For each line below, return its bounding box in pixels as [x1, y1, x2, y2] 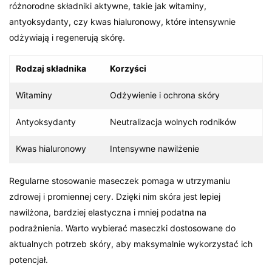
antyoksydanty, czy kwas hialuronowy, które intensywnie [9, 16, 236, 27]
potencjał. [9, 254, 48, 265]
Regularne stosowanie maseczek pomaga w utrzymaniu [9, 175, 231, 186]
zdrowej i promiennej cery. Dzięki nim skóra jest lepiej [9, 191, 221, 202]
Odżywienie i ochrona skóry [110, 89, 220, 100]
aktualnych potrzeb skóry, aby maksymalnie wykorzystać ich [9, 238, 253, 249]
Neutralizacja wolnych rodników [110, 116, 236, 127]
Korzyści [110, 63, 146, 73]
